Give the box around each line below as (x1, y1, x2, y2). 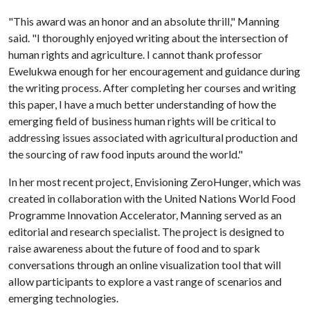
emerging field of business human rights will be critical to (8, 114, 276, 127)
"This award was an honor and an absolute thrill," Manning (8, 15, 280, 28)
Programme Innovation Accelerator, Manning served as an (8, 208, 282, 221)
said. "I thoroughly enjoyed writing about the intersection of (8, 31, 289, 44)
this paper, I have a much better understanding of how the (8, 98, 276, 111)
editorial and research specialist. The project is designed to (8, 225, 284, 238)
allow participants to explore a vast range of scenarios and (8, 275, 282, 288)
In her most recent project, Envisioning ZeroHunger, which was (8, 175, 301, 188)
